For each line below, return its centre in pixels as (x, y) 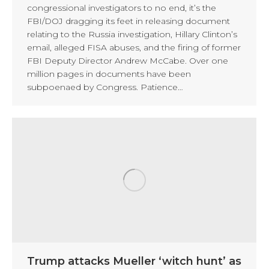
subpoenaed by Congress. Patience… (105, 87)
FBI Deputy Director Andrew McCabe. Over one (128, 60)
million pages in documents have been (109, 74)
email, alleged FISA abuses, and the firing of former (134, 47)
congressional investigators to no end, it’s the (122, 8)
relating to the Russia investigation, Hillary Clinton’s (132, 34)
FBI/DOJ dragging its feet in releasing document (128, 21)
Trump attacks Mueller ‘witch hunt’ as (134, 261)
